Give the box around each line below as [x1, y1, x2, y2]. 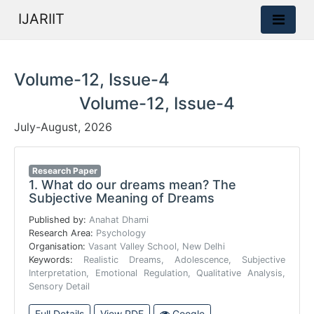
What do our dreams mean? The [38, 177, 236, 192]
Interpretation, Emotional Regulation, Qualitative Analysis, [29, 268, 285, 278]
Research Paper [32, 165, 97, 176]
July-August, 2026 [14, 120, 112, 134]
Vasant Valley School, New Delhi [88, 241, 225, 252]
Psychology [96, 228, 146, 238]
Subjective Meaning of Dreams [29, 191, 214, 205]
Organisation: [29, 241, 88, 252]
